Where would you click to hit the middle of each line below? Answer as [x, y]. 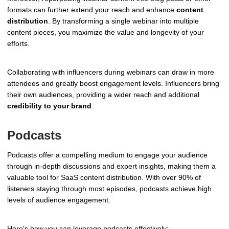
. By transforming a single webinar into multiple [123, 21]
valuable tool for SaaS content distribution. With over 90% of [104, 178]
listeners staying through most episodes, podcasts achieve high [109, 189]
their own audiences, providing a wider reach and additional [103, 94]
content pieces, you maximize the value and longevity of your [106, 32]
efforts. [18, 43]
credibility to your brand [49, 106]
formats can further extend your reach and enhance [92, 9]
